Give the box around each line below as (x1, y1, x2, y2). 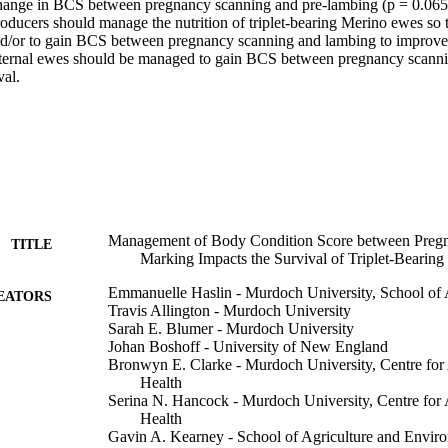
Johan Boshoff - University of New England (108, 337, 388, 355)
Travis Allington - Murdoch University (108, 301, 351, 319)
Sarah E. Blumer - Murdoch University (108, 319, 354, 337)
